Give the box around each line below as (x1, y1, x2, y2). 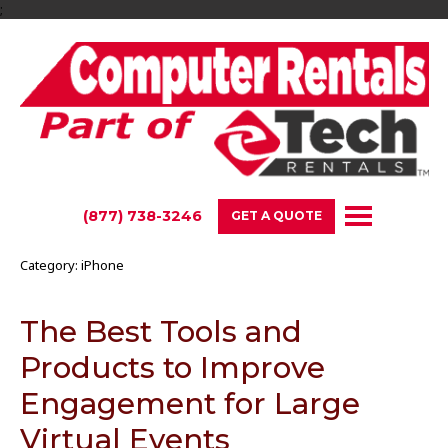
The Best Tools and (19, 314, 302, 350)
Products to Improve (19, 350, 325, 386)
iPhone (80, 256, 124, 275)
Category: (19, 256, 81, 275)
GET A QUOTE (231, 208, 322, 224)
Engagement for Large (19, 386, 360, 422)
